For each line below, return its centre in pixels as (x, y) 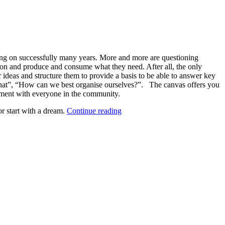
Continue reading (94, 110)
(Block (132, 155)
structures (136, 146)
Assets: (132, 119)
